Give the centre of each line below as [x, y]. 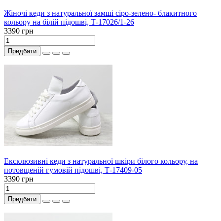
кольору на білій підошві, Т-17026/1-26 [69, 22]
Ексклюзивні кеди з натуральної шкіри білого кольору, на [101, 161]
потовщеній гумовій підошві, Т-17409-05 [73, 170]
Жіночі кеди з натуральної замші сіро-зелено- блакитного [100, 13]
